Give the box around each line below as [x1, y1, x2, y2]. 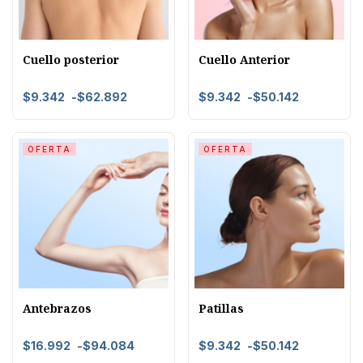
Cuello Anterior [199, 51, 290, 67]
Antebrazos [23, 300, 92, 316]
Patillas [199, 300, 244, 316]
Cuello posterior [23, 51, 119, 67]
